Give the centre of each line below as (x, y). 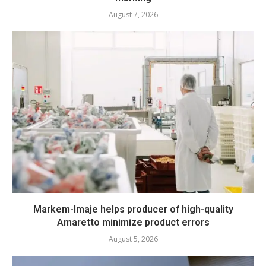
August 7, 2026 (133, 15)
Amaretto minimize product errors (133, 222)
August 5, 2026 (133, 239)
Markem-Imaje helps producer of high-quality (133, 209)
